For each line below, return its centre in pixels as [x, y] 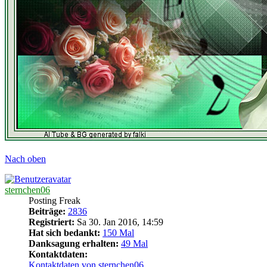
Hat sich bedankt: [64, 232]
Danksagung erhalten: [74, 243]
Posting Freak [55, 200]
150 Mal [118, 232]
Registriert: [52, 222]
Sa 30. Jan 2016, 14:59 [119, 222]
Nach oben [25, 159]
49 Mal [134, 243]
